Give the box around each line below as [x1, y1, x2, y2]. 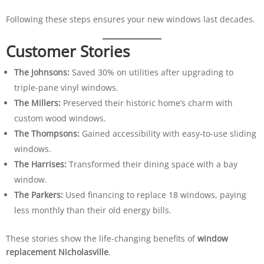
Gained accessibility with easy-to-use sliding [79, 127, 256, 139]
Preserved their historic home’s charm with [60, 97, 233, 108]
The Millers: [14, 97, 61, 108]
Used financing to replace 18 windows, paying [62, 189, 246, 200]
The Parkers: [14, 189, 63, 200]
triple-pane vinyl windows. [14, 81, 118, 93]
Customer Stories [5, 40, 130, 62]
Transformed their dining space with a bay [66, 158, 237, 170]
